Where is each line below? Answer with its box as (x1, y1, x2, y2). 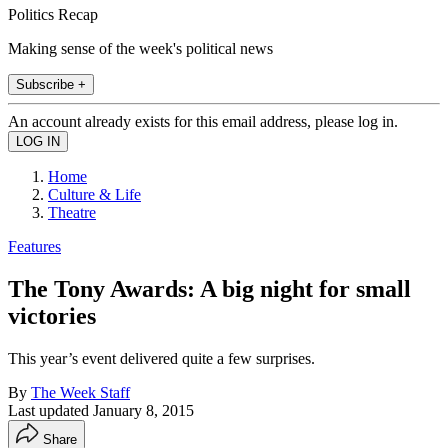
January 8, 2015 (93, 401, 194, 419)
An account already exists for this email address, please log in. (8, 112, 398, 130)
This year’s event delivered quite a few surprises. (8, 349, 315, 367)
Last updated (8, 401, 93, 419)
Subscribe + (16, 76, 86, 92)
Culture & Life (48, 185, 141, 203)
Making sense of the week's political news (8, 39, 273, 57)
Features (8, 237, 61, 255)
